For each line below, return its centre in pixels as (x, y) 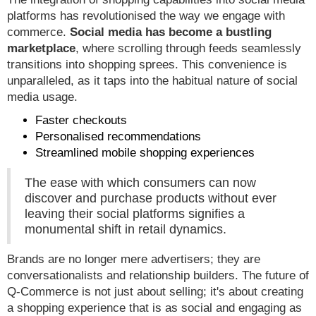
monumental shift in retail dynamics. (126, 230)
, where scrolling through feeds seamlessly (188, 49)
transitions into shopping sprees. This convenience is (147, 65)
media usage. (42, 97)
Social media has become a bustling (171, 32)
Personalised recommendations (118, 137)
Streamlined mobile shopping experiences (145, 153)
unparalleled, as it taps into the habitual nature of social (152, 81)
